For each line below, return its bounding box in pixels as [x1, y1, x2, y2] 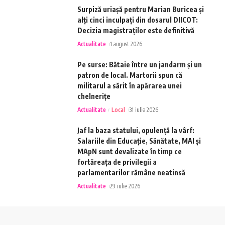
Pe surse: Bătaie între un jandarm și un [77, 60, 202, 69]
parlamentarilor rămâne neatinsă [77, 168, 185, 177]
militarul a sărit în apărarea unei [77, 81, 182, 90]
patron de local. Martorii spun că [77, 70, 182, 79]
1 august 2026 [110, 40, 143, 48]
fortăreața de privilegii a [77, 157, 157, 166]
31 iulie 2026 [129, 105, 158, 114]
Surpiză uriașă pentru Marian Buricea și [77, 5, 204, 14]
